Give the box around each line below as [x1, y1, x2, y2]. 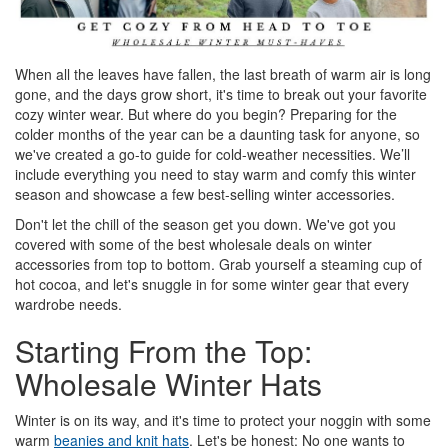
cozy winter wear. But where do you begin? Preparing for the [15, 103, 397, 124]
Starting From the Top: [15, 328, 312, 372]
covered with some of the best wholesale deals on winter [15, 233, 372, 254]
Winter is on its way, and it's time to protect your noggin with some [15, 409, 431, 430]
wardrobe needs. [15, 293, 126, 314]
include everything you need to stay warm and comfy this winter [15, 163, 416, 184]
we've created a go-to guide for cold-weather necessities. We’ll [15, 143, 410, 164]
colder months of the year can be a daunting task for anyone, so [15, 123, 420, 144]
